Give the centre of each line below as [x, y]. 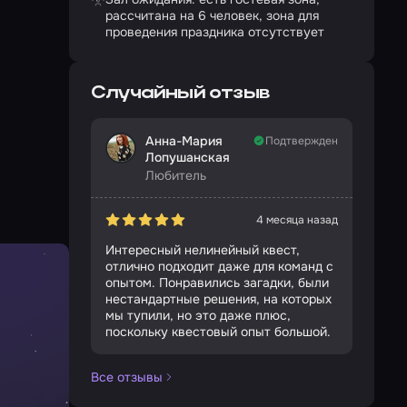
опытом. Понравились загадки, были [217, 283]
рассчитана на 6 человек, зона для [212, 15]
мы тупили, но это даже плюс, [198, 315]
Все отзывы [127, 377]
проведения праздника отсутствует [215, 32]
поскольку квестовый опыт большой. [218, 332]
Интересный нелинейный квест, [203, 250]
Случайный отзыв [180, 94]
